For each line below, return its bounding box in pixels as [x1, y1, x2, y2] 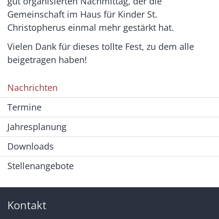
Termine [7, 101, 42, 113]
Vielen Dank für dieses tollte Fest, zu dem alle [7, 40, 194, 52]
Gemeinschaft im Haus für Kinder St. [7, 8, 157, 20]
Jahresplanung [7, 120, 66, 132]
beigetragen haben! [7, 53, 87, 66]
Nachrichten [7, 81, 58, 93]
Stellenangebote [7, 159, 74, 172]
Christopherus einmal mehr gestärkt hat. [7, 21, 174, 33]
